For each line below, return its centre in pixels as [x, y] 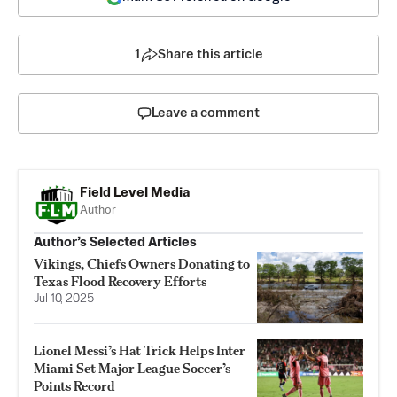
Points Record [74, 386]
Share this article [210, 54]
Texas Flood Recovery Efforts [120, 282]
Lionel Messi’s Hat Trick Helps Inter [140, 351]
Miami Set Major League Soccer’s [132, 369]
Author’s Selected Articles [115, 243]
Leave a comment [206, 113]
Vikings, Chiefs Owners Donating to [142, 264]
